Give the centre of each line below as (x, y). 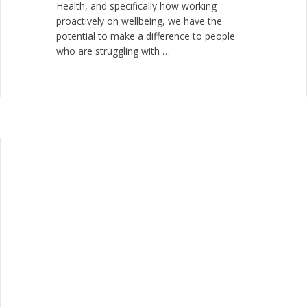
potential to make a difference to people (145, 36)
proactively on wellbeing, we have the (139, 21)
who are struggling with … (113, 51)
